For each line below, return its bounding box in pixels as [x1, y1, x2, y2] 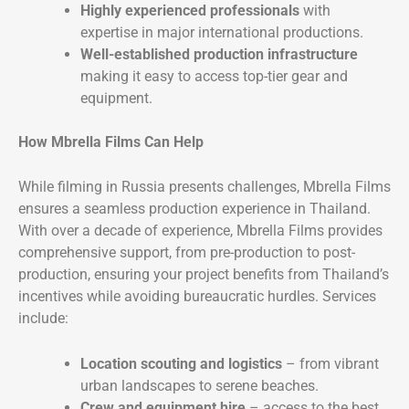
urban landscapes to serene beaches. [80, 376, 319, 394]
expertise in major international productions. [80, 23, 363, 41]
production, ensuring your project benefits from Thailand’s [18, 266, 389, 284]
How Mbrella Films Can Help [18, 132, 204, 151]
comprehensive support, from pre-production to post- [18, 244, 355, 262]
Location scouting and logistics [80, 354, 282, 372]
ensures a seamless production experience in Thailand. [18, 200, 371, 218]
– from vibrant [282, 354, 379, 372]
